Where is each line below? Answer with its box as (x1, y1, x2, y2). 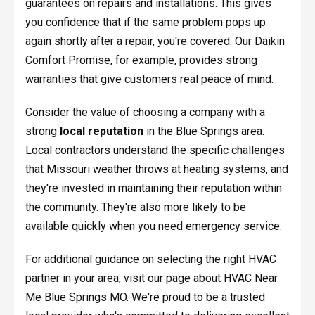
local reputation (59, 124, 143, 139)
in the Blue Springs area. (143, 124, 264, 139)
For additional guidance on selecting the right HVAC (25, 252, 276, 266)
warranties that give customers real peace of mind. (25, 72, 274, 86)
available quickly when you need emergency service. (25, 219, 282, 233)
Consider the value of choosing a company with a (25, 105, 265, 120)
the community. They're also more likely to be (25, 200, 246, 214)
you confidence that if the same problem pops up (25, 15, 266, 30)
